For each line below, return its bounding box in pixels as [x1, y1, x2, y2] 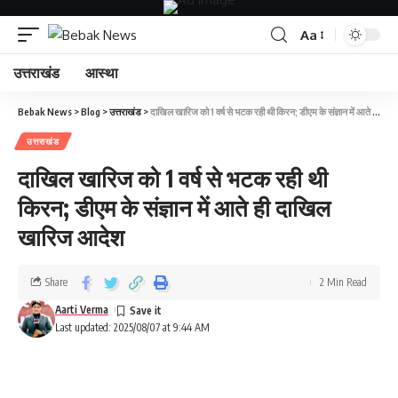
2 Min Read [320, 275, 367, 289]
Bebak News [18, 106, 72, 117]
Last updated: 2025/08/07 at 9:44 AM [55, 321, 210, 334]
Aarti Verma [55, 303, 108, 316]
